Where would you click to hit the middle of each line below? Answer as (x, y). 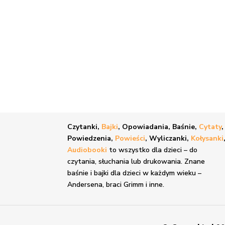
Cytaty (210, 127)
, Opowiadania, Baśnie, (159, 127)
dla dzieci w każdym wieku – (155, 173)
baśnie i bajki (88, 173)
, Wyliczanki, (168, 139)
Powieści (130, 139)
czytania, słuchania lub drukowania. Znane (136, 162)
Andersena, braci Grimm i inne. (116, 185)
